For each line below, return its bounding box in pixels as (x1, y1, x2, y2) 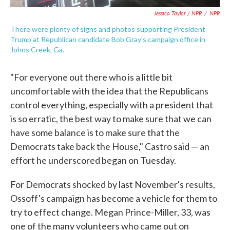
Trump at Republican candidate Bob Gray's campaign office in (10, 34, 205, 44)
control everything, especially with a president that (10, 99, 213, 110)
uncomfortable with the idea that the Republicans (10, 85, 208, 97)
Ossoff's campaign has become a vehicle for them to (10, 192, 217, 204)
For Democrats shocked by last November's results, (10, 178, 215, 190)
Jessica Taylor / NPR (154, 9, 202, 17)
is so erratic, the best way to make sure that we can (10, 112, 212, 124)
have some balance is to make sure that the (10, 126, 180, 138)
